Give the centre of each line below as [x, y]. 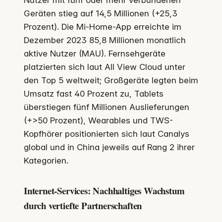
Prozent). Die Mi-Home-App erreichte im [103, 27]
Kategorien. [46, 160]
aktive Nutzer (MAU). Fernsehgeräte [95, 53]
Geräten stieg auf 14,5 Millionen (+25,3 [101, 13]
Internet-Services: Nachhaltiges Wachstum [104, 190]
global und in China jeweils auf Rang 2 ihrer [109, 147]
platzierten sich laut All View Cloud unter [105, 67]
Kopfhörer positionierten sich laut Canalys [107, 134]
